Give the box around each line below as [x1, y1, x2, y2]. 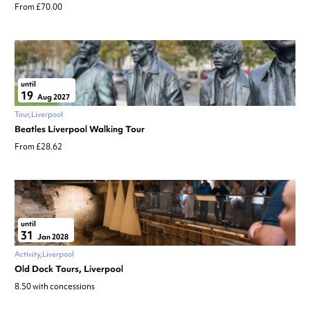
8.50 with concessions [15, 281, 95, 293]
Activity [15, 249, 40, 259]
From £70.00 [15, 1, 62, 13]
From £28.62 [15, 141, 62, 153]
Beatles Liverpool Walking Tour [15, 123, 145, 136]
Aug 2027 [36, 92, 70, 102]
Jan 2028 [36, 232, 69, 242]
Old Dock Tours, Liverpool [15, 263, 123, 275]
